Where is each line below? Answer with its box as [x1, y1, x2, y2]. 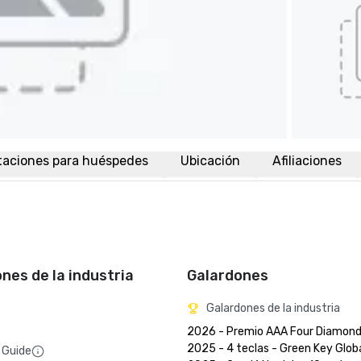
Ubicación [180, 153, 240, 168]
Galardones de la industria [206, 301, 340, 315]
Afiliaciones [272, 153, 342, 168]
